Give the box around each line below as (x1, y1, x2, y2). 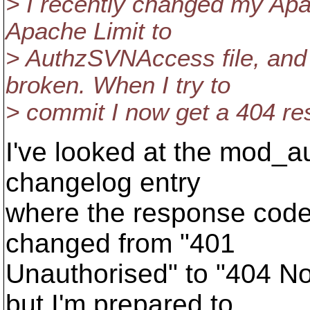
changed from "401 (6, 228, 235, 258)
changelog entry (6, 167, 201, 197)
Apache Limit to (6, 18, 172, 44)
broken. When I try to (6, 72, 230, 98)
